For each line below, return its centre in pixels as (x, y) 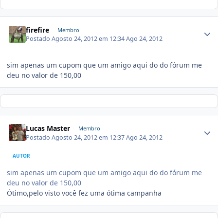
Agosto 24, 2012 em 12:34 (89, 38)
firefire (38, 30)
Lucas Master (48, 128)
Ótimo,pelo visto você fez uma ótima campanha (84, 193)
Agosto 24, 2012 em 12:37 (89, 137)
